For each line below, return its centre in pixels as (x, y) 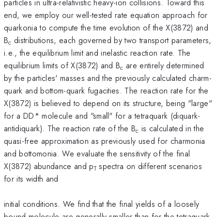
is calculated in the (171, 128)
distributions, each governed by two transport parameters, (111, 40)
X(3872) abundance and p (49, 166)
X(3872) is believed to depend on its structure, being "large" (108, 103)
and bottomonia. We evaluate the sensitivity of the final (97, 153)
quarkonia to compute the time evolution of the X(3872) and (106, 27)
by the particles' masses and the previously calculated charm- (108, 78)
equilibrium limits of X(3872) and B (62, 65)
